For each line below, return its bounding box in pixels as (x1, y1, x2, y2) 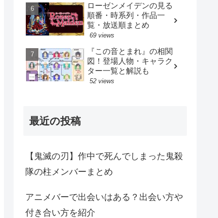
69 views (90, 32, 114, 39)
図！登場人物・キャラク (87, 57, 173, 66)
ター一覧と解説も (87, 67, 149, 75)
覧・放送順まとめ (87, 21, 149, 30)
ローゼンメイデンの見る (87, 1, 173, 10)
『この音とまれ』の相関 (87, 47, 173, 56)
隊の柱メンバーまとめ (25, 166, 113, 177)
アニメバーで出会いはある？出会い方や (25, 192, 183, 202)
